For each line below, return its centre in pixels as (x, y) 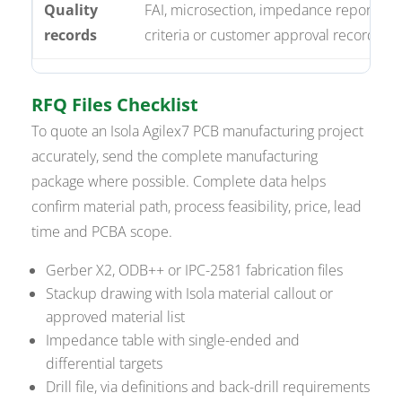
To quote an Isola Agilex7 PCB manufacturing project (198, 131)
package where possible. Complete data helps (179, 182)
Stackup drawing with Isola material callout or (190, 294)
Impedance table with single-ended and (173, 341)
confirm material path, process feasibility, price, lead (197, 207)
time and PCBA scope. (102, 232)
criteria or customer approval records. (266, 35)
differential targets (105, 364)
